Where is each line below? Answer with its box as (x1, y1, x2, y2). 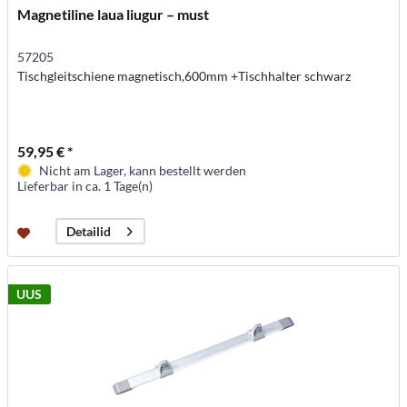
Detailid (66, 223, 112, 240)
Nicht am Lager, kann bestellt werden (39, 163, 247, 179)
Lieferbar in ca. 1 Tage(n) (17, 178, 154, 194)
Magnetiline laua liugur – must (17, 5, 210, 24)
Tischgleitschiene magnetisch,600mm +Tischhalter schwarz (17, 68, 352, 84)
